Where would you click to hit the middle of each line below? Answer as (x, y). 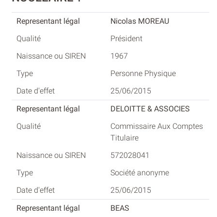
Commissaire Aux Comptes (157, 126)
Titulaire (124, 138)
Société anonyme (140, 173)
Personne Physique (143, 74)
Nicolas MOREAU (140, 21)
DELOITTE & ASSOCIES (150, 109)
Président (126, 39)
